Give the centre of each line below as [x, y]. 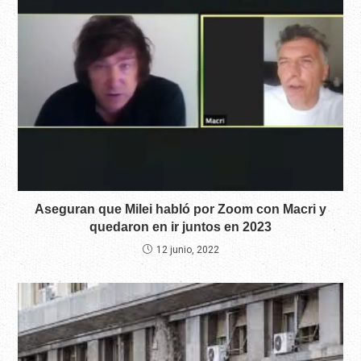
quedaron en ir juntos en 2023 [180, 227]
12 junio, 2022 [187, 250]
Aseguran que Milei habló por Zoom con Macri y [180, 210]
